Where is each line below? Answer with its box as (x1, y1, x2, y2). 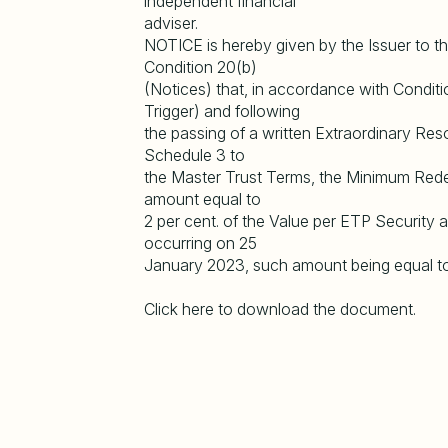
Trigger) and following (144, 101, 300, 121)
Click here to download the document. (144, 299, 416, 319)
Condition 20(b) (144, 57, 257, 77)
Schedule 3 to (144, 145, 245, 165)
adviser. (144, 13, 198, 33)
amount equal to (144, 189, 261, 209)
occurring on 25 (144, 233, 257, 253)
